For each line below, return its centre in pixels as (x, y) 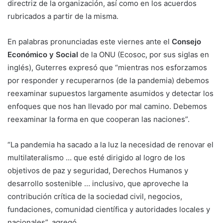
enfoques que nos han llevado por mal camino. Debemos (107, 107)
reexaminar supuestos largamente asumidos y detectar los (111, 94)
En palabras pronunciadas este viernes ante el (90, 42)
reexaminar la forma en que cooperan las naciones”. (99, 119)
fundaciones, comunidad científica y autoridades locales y (109, 210)
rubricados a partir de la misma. (63, 16)
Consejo (186, 42)
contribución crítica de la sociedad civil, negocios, (95, 197)
